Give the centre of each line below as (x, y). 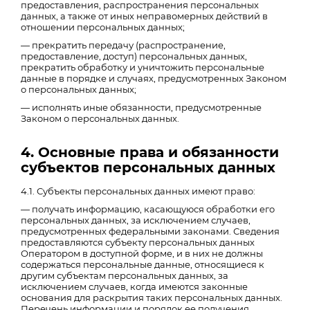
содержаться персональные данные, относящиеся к (143, 264)
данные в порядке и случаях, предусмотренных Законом (154, 78)
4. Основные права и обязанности (150, 152)
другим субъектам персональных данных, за (125, 275)
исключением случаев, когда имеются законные (134, 286)
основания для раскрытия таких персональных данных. (152, 298)
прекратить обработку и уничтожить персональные (143, 67)
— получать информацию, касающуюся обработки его (148, 209)
